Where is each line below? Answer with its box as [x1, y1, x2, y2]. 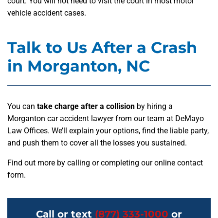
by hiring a [135, 102, 173, 111]
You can [7, 102, 37, 111]
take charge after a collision [37, 102, 135, 111]
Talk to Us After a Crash [7, 38, 197, 57]
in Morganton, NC [7, 56, 150, 76]
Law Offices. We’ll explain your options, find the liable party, [7, 126, 209, 136]
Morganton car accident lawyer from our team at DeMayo [7, 114, 204, 124]
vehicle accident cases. [7, 8, 86, 18]
